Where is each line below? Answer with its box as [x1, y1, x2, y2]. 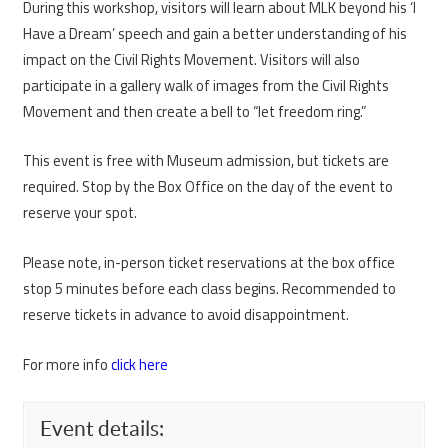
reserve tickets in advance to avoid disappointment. [23, 303, 349, 327]
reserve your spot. [23, 201, 137, 225]
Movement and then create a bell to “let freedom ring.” [23, 99, 367, 123]
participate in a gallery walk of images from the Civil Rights [23, 73, 389, 97]
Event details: [40, 417, 164, 441]
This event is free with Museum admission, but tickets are [23, 149, 389, 173]
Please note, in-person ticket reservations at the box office [23, 251, 395, 275]
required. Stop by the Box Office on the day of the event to [23, 175, 393, 199]
